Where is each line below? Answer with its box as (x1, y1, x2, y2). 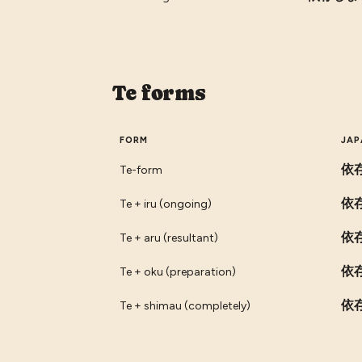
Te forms (112, 80, 207, 105)
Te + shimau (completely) (119, 298, 250, 313)
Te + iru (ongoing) (119, 196, 212, 211)
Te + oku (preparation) (119, 264, 236, 279)
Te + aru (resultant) (119, 230, 218, 245)
